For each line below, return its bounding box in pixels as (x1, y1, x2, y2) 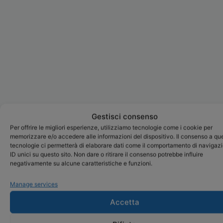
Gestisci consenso (91, 111, 158, 121)
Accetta (110, 197, 139, 207)
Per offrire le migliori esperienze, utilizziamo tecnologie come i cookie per (10, 123, 213, 131)
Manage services (10, 180, 58, 188)
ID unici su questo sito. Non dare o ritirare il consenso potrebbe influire (10, 150, 203, 158)
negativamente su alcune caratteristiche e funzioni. (10, 159, 152, 167)
